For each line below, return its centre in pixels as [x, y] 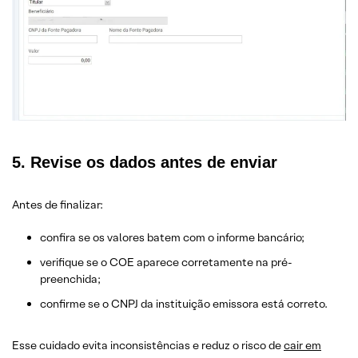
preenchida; [70, 279]
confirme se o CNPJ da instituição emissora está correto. [184, 304]
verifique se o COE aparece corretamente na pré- [166, 262]
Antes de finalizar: [58, 205]
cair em [302, 345]
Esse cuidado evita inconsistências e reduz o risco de [148, 345]
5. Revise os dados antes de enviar [145, 162]
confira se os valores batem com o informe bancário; [172, 237]
